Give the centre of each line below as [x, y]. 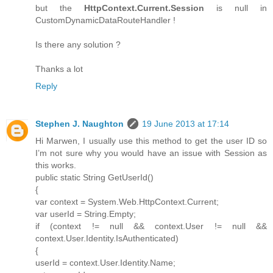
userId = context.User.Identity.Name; [105, 262]
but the [60, 8]
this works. [56, 165]
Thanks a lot [59, 69]
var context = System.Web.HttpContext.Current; [127, 201]
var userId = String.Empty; [86, 214]
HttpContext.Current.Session [144, 8]
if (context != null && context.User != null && [151, 226]
